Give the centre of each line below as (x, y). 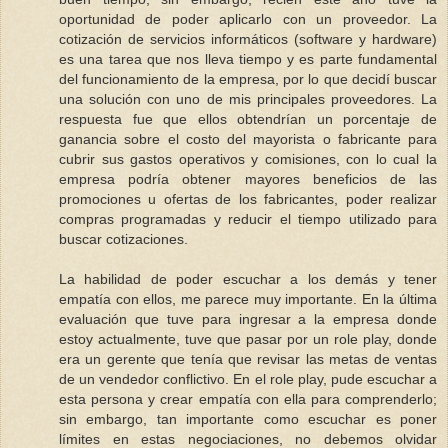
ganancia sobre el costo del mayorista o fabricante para (248, 138)
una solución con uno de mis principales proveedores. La (248, 98)
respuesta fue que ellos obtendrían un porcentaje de (248, 118)
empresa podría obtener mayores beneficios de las (248, 178)
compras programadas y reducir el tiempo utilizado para (248, 218)
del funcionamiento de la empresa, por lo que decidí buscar (248, 78)
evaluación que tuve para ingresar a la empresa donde (248, 318)
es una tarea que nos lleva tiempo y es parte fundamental (248, 58)
